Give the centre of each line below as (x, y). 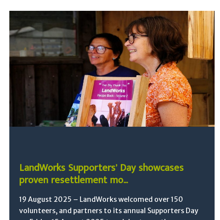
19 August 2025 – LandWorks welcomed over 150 (101, 199)
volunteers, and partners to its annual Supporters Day (109, 210)
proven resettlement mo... (74, 180)
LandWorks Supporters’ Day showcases (102, 168)
